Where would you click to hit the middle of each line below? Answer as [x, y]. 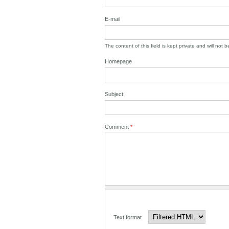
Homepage [119, 62]
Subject [114, 94]
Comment [118, 127]
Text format [129, 217]
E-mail [113, 19]
